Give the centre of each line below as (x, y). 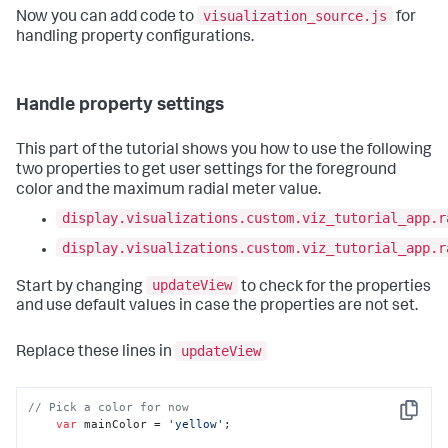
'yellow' (196, 424)
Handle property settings (120, 105)
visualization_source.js (295, 15)
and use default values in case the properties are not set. (217, 307)
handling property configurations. (135, 37)
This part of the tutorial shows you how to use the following (224, 150)
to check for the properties (334, 287)
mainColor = (123, 424)
